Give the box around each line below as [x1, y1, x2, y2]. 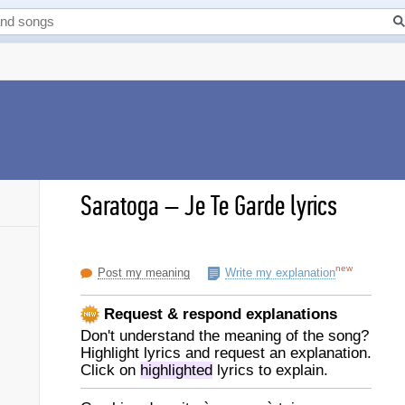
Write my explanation [225, 266, 335, 279]
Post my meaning [98, 266, 190, 279]
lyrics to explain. [212, 362, 328, 379]
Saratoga [80, 189, 159, 223]
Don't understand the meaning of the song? [80, 327, 369, 344]
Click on [80, 362, 140, 379]
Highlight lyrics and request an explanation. [80, 344, 372, 362]
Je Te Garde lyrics [184, 189, 337, 223]
